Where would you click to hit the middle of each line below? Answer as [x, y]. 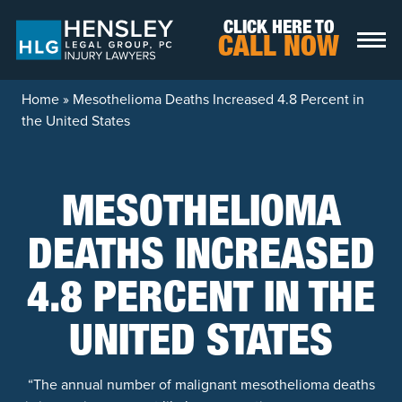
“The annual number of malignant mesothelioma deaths [201, 385]
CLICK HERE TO [279, 29]
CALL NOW [279, 49]
